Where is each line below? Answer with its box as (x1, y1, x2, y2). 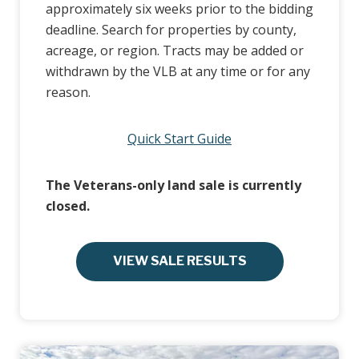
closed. (46, 196, 90, 215)
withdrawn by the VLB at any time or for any (46, 62, 310, 80)
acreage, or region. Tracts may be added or (46, 41, 304, 59)
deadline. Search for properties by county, (46, 20, 296, 38)
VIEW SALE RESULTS (112, 253, 247, 269)
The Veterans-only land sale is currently (46, 175, 301, 194)
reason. (46, 83, 91, 101)
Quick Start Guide (127, 129, 232, 147)
